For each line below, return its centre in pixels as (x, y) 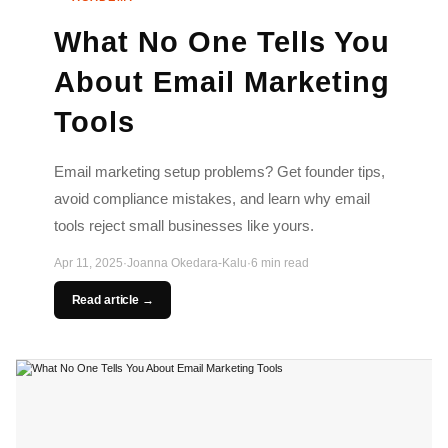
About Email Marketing (222, 82)
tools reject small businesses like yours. (184, 225)
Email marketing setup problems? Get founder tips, (219, 171)
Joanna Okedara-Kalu (187, 263)
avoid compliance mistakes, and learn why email (212, 198)
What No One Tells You (222, 42)
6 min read (280, 263)
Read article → (112, 299)
